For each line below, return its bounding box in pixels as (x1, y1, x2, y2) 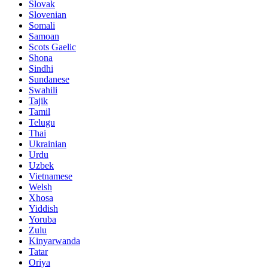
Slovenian (29, 10, 66, 20)
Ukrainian (29, 139, 66, 150)
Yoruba (29, 214, 56, 225)
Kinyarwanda (29, 236, 80, 246)
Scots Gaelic (29, 42, 76, 53)
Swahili (29, 85, 57, 96)
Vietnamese (29, 171, 72, 182)
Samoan (29, 31, 59, 42)
